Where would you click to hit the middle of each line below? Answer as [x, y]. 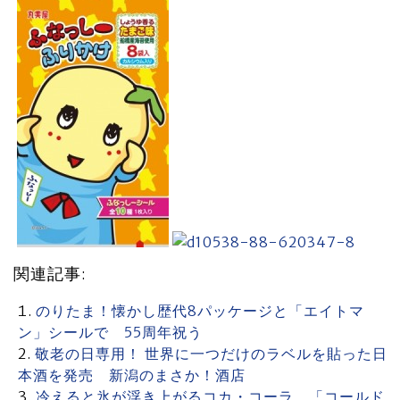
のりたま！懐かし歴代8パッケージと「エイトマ [200, 311]
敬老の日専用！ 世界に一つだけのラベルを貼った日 [211, 354]
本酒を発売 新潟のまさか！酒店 [132, 375]
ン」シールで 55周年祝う [110, 332]
